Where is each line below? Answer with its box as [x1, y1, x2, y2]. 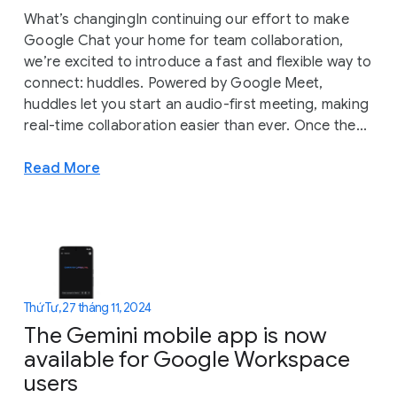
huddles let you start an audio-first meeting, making [24, 95, 369, 113]
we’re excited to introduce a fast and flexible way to [24, 52, 372, 71]
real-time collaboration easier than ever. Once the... [24, 116, 368, 135]
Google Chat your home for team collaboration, [24, 31, 344, 50]
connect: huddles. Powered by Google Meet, [24, 74, 323, 92]
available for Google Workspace [24, 346, 350, 374]
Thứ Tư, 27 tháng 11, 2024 [24, 300, 152, 316]
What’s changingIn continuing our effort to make [24, 10, 349, 28]
